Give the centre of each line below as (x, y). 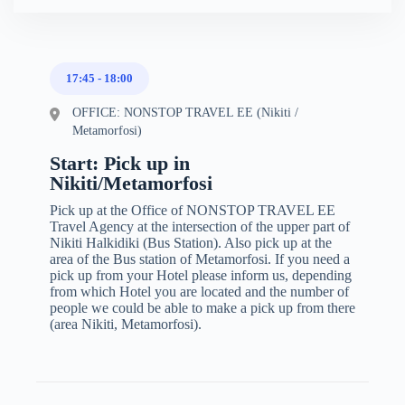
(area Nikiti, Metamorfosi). (126, 324)
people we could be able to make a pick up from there (202, 307)
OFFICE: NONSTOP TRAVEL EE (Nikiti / (185, 112)
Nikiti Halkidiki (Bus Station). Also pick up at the (191, 242)
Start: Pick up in (120, 163)
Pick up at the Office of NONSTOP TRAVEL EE (193, 210)
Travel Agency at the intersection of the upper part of (200, 226)
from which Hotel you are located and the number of (199, 291)
